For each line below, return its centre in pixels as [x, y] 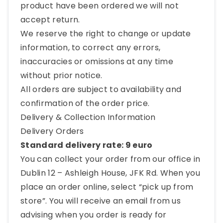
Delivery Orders [52, 131]
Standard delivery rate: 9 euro [87, 145]
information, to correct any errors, [91, 48]
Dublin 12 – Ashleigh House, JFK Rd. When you [111, 173]
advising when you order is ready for [94, 215]
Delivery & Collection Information [88, 117]
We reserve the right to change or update [106, 34]
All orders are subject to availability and [101, 89]
